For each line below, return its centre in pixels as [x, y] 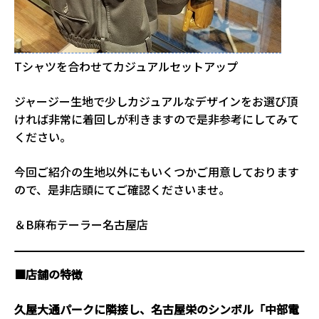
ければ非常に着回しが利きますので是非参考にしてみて [157, 119]
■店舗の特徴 [48, 274]
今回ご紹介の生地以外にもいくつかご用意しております [157, 171]
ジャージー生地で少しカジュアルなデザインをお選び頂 [156, 101]
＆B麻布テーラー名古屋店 [81, 224]
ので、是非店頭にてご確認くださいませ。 [122, 189]
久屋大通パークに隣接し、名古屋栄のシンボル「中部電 [157, 309]
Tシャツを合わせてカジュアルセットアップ [126, 66]
